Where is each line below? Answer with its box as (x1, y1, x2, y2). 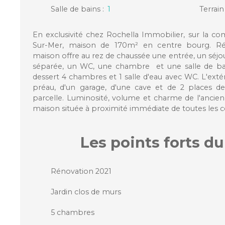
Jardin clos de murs (51, 187, 121, 197)
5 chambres (51, 208, 94, 217)
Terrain (199, 5, 224, 14)
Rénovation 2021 (51, 167, 111, 176)
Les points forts (80, 134, 200, 152)
